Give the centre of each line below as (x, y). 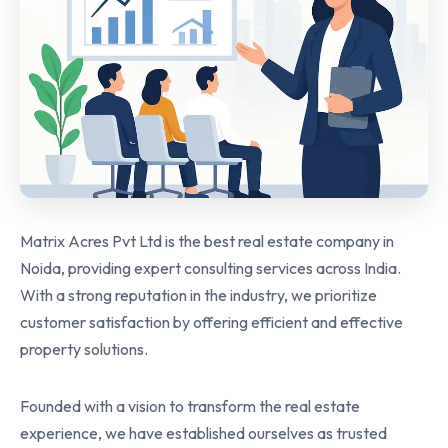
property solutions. (84, 348)
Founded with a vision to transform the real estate (190, 405)
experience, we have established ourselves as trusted (203, 432)
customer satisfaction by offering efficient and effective (211, 321)
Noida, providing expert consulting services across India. (210, 267)
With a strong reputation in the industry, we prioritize (198, 294)
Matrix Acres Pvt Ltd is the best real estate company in (207, 240)
